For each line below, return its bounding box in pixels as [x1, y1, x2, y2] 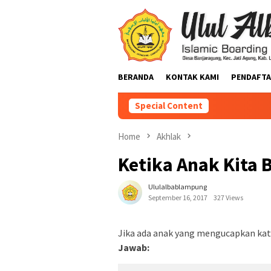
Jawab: [118, 241, 149, 254]
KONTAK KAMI [166, 71, 219, 82]
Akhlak [157, 131, 181, 142]
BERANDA [118, 71, 154, 82]
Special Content [135, 100, 203, 111]
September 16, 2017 [148, 193, 207, 203]
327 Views [214, 193, 243, 203]
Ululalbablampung [148, 182, 207, 192]
